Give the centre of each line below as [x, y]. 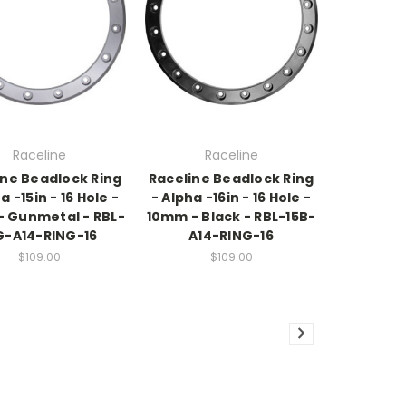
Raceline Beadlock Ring [231, 178]
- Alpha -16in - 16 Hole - [231, 197]
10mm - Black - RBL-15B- [231, 216]
